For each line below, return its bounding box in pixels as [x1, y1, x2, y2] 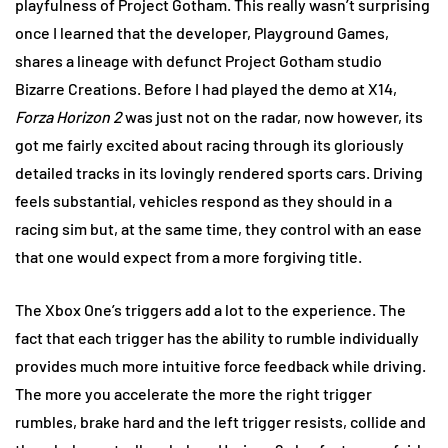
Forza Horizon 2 [15, 107, 122, 127]
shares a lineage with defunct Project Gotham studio [15, 51, 382, 71]
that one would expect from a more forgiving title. [15, 247, 362, 267]
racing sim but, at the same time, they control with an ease [15, 219, 422, 239]
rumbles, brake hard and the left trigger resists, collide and [15, 412, 426, 432]
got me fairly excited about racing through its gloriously [15, 135, 404, 155]
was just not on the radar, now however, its [122, 107, 423, 127]
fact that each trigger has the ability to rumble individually [15, 328, 419, 348]
